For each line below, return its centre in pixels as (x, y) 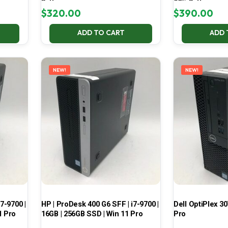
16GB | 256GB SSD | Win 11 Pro (92, 214)
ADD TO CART (101, 33)
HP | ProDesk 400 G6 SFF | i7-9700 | (100, 204)
